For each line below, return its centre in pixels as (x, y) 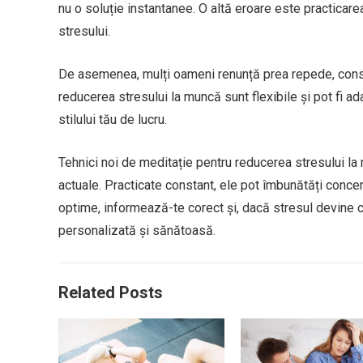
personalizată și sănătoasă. (137, 230)
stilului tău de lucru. (113, 119)
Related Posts (111, 292)
